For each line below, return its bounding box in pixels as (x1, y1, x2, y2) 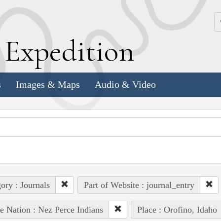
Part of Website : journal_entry (83, 180, 194, 190)
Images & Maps (16, 79, 80, 90)
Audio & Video (95, 79, 156, 90)
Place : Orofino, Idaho (137, 204, 217, 215)
